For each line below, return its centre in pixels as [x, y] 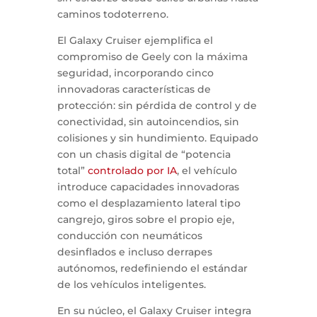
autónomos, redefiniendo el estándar [152, 269]
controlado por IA [132, 171]
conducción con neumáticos [129, 236]
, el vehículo [207, 171]
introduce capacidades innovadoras [148, 187]
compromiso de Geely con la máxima [152, 57]
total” [72, 171]
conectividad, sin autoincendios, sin [148, 122]
